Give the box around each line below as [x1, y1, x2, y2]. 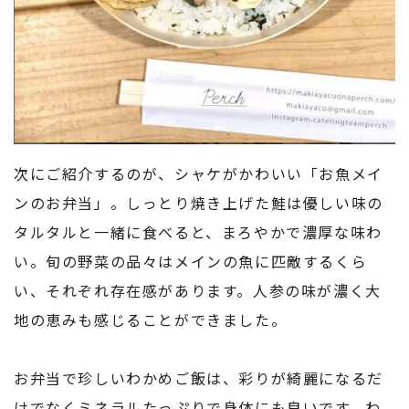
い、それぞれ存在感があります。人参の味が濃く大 [14, 278, 382, 301]
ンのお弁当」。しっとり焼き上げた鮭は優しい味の [14, 191, 383, 214]
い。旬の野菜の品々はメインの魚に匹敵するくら [14, 249, 368, 272]
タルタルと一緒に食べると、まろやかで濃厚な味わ [14, 220, 383, 243]
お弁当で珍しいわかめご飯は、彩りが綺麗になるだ [14, 366, 383, 389]
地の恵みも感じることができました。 [14, 308, 288, 330]
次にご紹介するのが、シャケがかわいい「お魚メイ [14, 162, 383, 184]
